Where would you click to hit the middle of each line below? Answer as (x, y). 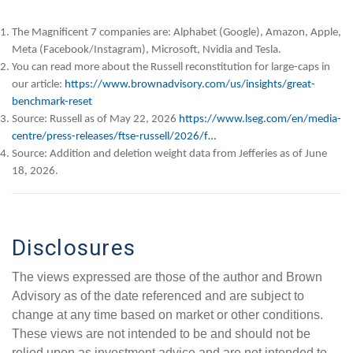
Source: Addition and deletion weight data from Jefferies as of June (169, 154)
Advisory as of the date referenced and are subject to (158, 295)
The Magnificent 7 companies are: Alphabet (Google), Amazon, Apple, (176, 32)
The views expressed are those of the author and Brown (167, 277)
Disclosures (74, 247)
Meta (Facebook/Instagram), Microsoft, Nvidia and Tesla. (147, 50)
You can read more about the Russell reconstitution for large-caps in (171, 67)
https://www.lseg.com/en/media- (260, 119)
